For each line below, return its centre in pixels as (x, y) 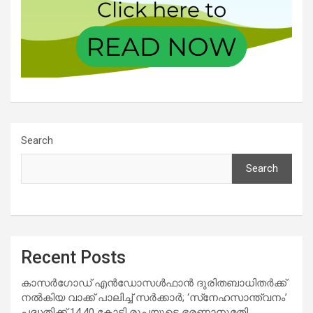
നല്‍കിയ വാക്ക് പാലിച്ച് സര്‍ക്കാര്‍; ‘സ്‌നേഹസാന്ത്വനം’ (154, 297)
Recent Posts (73, 257)
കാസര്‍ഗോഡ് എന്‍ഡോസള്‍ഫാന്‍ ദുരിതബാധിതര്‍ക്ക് (154, 283)
